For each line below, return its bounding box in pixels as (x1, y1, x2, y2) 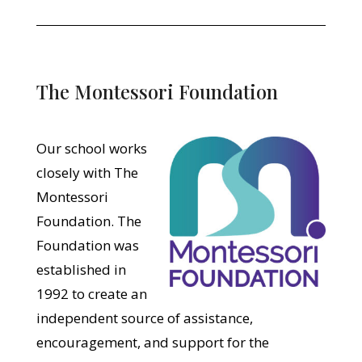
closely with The (36, 162, 138, 182)
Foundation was (36, 235, 139, 255)
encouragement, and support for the (36, 332, 269, 351)
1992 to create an (36, 284, 147, 303)
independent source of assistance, (36, 308, 253, 327)
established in (36, 259, 126, 279)
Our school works (36, 138, 147, 158)
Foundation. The (36, 211, 141, 230)
